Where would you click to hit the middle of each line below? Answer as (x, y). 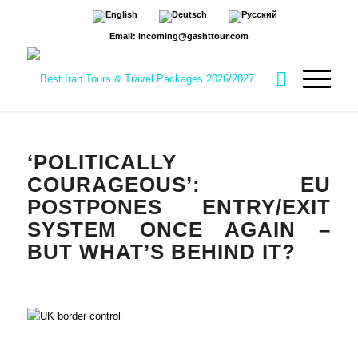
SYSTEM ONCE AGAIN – (179, 229)
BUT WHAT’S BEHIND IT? (161, 252)
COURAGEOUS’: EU (179, 185)
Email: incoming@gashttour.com (179, 36)
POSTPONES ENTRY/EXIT (179, 207)
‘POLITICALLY (101, 162)
